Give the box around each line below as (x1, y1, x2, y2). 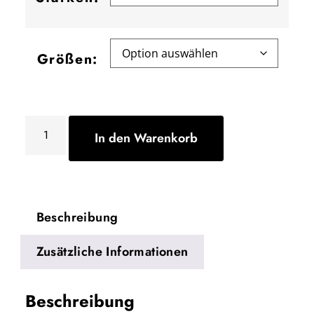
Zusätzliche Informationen (36, 243, 189, 261)
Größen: (36, 49, 99, 69)
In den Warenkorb (95, 129, 198, 147)
